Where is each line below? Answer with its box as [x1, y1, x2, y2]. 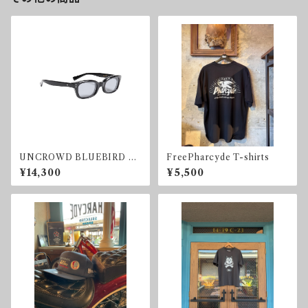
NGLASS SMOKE [19, 162, 96, 173]
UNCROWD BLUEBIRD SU [19, 152, 141, 162]
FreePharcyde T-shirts [166, 152, 269, 162]
